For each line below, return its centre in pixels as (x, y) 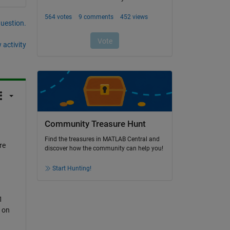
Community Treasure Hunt (95, 124)
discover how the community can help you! (104, 149)
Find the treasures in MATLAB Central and (102, 139)
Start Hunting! (72, 169)
